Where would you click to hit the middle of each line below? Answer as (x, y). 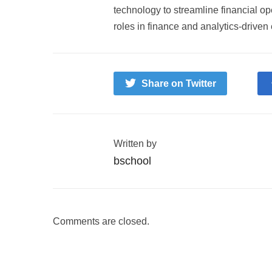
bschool (132, 161)
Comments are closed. (101, 222)
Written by (135, 144)
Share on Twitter (179, 84)
